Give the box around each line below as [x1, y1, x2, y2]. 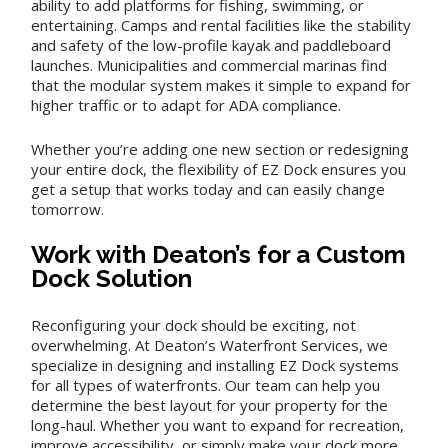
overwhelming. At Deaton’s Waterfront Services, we [31, 334, 389, 355]
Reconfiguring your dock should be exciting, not [31, 314, 357, 335]
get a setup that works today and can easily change [31, 178, 386, 199]
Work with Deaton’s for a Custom [31, 239, 407, 269]
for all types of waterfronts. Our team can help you [31, 374, 381, 395]
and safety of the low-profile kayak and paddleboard [31, 34, 392, 55]
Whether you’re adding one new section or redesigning [31, 138, 410, 159]
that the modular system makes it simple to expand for [31, 74, 412, 95]
